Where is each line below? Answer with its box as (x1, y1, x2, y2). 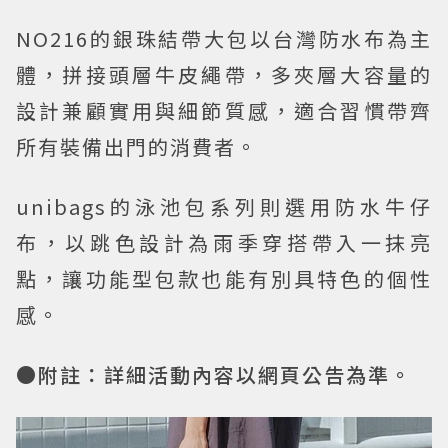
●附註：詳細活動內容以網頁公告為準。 (16, 360, 412, 390)
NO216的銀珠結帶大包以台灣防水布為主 (16, 24, 432, 54)
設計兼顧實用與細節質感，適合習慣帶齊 (16, 96, 432, 126)
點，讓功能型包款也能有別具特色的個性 (16, 264, 432, 294)
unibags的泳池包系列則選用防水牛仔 (16, 192, 432, 222)
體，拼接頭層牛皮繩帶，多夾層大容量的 (16, 60, 432, 90)
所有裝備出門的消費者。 (16, 132, 258, 162)
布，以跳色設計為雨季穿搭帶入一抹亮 (16, 228, 432, 258)
